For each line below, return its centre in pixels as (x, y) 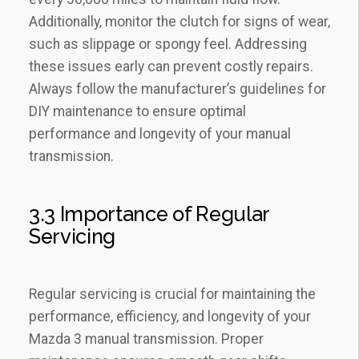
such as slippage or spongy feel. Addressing (168, 44)
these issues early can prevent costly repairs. (171, 67)
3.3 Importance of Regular (149, 214)
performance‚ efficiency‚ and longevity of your (170, 317)
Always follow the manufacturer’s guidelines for (177, 89)
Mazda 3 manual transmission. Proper (146, 339)
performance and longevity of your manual (160, 134)
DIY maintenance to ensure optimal (137, 112)
